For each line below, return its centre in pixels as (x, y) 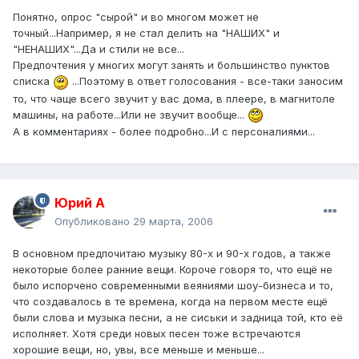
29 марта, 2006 (173, 222)
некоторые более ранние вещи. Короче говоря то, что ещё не (173, 270)
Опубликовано (94, 222)
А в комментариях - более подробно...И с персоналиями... (164, 132)
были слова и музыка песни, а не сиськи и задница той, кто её (178, 318)
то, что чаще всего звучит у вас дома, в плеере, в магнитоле (174, 98)
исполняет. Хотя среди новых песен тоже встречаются (157, 334)
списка (33, 81)
